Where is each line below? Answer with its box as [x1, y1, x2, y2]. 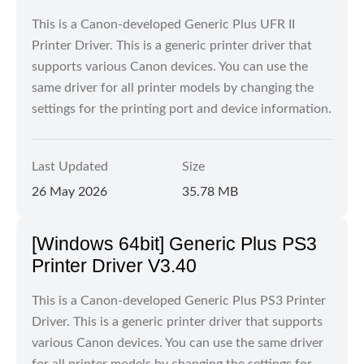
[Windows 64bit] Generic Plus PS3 [32, 233, 317, 254]
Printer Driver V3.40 [32, 255, 197, 276]
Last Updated [32, 160, 108, 173]
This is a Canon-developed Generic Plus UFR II [32, 18, 295, 31]
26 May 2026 [32, 185, 107, 198]
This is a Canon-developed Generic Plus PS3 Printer [32, 294, 326, 307]
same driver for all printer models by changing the [32, 81, 314, 94]
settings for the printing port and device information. [32, 102, 331, 115]
